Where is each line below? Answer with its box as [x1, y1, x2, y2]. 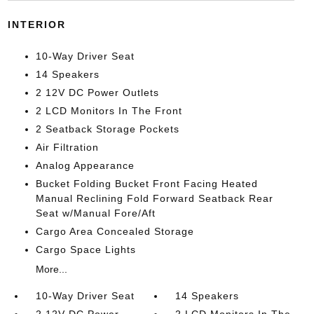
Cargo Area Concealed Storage [35, 226, 194, 237]
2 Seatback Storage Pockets [35, 123, 179, 135]
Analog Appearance [35, 160, 135, 171]
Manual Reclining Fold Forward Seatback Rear [35, 193, 273, 204]
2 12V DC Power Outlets [35, 87, 159, 98]
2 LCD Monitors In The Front [35, 105, 182, 116]
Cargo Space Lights [35, 244, 136, 255]
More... [35, 264, 67, 275]
